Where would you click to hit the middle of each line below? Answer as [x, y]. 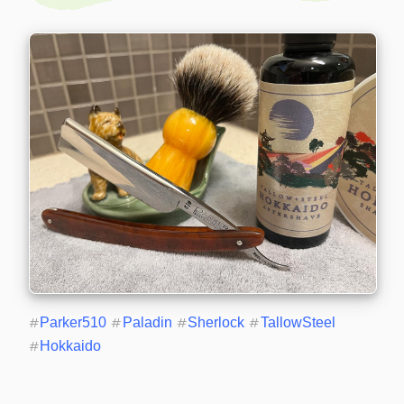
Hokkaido [71, 345]
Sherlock [216, 322]
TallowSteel [298, 322]
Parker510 [73, 322]
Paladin [147, 322]
